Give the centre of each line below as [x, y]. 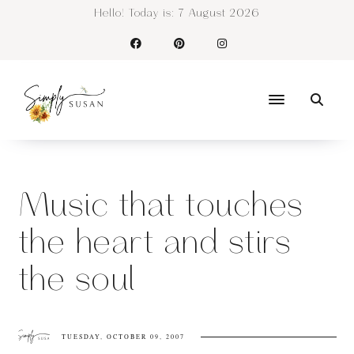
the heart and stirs [154, 243]
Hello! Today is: [136, 13]
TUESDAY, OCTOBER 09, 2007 [123, 337]
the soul [76, 281]
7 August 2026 [219, 13]
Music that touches [160, 206]
